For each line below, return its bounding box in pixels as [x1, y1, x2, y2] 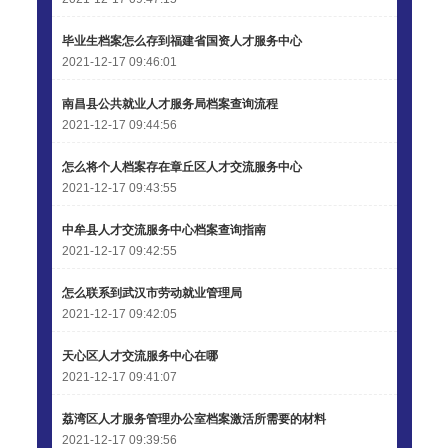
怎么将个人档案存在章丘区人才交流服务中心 [61, 160, 302, 174]
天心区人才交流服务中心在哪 [61, 349, 218, 363]
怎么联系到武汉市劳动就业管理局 [61, 286, 242, 300]
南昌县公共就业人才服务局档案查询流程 [61, 97, 278, 111]
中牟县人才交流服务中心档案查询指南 [61, 223, 266, 237]
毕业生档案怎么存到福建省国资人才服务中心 [61, 34, 302, 48]
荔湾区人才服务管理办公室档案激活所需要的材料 [61, 412, 326, 426]
